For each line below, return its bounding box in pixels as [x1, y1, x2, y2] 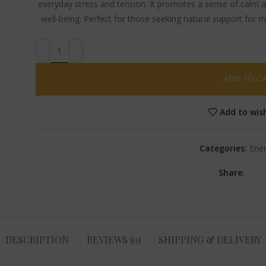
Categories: [199, 142, 248, 154]
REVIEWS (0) [86, 233, 141, 246]
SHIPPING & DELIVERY [158, 233, 261, 246]
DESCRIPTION [5, 233, 69, 246]
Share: [218, 167, 245, 178]
